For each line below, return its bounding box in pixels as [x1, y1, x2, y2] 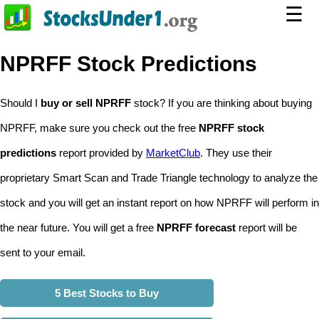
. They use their [200, 147, 272, 159]
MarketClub [146, 147, 200, 159]
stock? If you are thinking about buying [131, 97, 312, 109]
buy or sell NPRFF [41, 97, 131, 109]
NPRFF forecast [157, 221, 236, 234]
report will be [236, 221, 297, 234]
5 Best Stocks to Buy [55, 287, 159, 299]
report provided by [56, 147, 146, 159]
